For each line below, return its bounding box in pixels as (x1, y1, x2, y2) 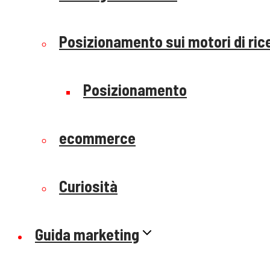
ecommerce (59, 128, 136, 147)
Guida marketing (35, 225, 139, 243)
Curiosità (59, 177, 118, 195)
